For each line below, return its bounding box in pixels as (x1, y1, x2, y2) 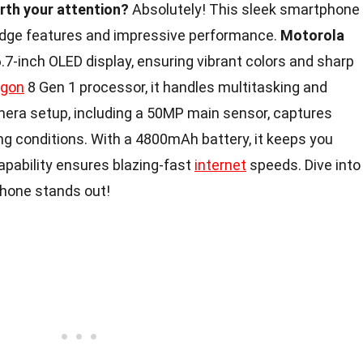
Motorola (280, 27, 344, 44)
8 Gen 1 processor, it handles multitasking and (24, 79, 327, 96)
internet (194, 156, 246, 173)
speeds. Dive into (246, 156, 361, 173)
